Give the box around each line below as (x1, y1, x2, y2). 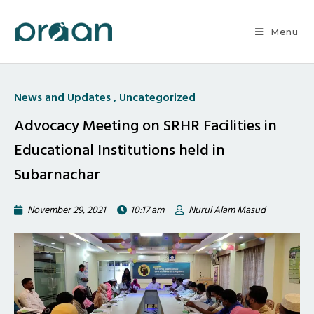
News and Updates (14, 88, 111, 107)
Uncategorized (119, 88, 196, 107)
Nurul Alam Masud (189, 202, 266, 218)
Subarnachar (14, 162, 100, 187)
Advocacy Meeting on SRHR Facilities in (14, 113, 277, 138)
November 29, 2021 (27, 202, 106, 218)
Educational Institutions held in (14, 137, 225, 163)
